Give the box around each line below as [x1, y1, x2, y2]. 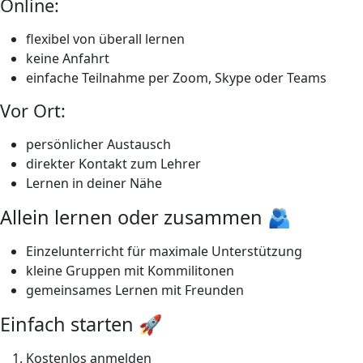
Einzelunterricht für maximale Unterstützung [26, 241, 302, 260]
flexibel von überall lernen [26, 29, 185, 48]
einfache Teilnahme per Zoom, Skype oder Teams [26, 68, 327, 87]
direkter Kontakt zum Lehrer [26, 154, 201, 173]
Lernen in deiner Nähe [26, 173, 162, 192]
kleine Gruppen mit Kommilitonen [26, 261, 234, 280]
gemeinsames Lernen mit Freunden [26, 280, 244, 299]
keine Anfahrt [26, 49, 109, 67]
